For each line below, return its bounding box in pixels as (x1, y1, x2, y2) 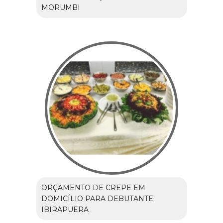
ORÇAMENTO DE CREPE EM (41, 183, 145, 193)
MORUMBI (41, 3, 80, 12)
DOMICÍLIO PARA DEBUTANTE (41, 194, 153, 204)
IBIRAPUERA (41, 205, 89, 215)
